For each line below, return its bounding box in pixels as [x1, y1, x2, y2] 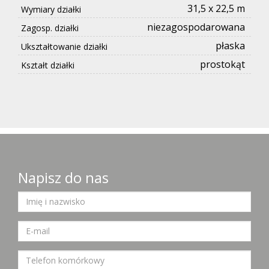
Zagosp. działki [21, 22, 79, 34]
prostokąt [200, 57, 245, 71]
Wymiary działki [21, 3, 81, 15]
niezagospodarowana [147, 20, 245, 34]
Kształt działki [21, 59, 74, 71]
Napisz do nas [18, 167, 109, 187]
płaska [216, 38, 245, 52]
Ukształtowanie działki [21, 40, 107, 52]
